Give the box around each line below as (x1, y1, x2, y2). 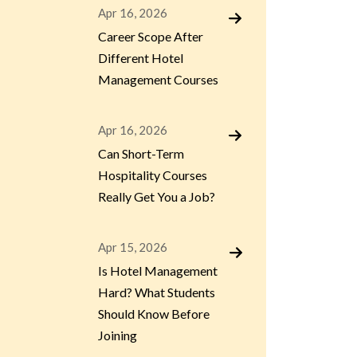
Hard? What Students (98, 284, 215, 300)
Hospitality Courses (98, 167, 207, 182)
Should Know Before (98, 306, 210, 321)
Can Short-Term (98, 146, 184, 161)
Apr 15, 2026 (98, 240, 167, 254)
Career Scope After (98, 29, 203, 44)
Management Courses (98, 72, 218, 87)
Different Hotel (98, 50, 183, 65)
